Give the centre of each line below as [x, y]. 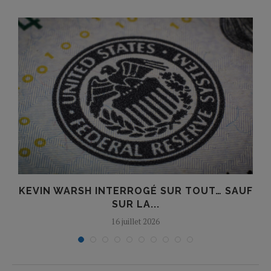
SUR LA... [135, 204]
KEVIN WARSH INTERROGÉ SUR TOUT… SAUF [135, 191]
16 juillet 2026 [135, 221]
